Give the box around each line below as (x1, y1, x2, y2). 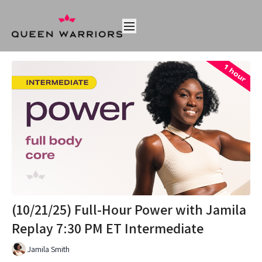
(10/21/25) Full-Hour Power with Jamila (12, 199, 246, 219)
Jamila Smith (27, 244, 70, 255)
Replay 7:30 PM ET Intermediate (12, 218, 204, 237)
